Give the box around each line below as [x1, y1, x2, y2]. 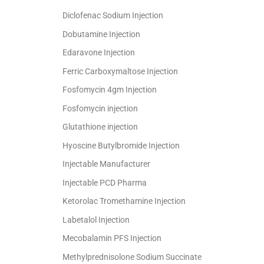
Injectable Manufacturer [62, 159, 150, 169]
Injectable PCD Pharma [62, 177, 147, 187]
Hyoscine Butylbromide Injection [62, 140, 180, 150]
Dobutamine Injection [62, 29, 140, 39]
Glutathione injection [62, 122, 138, 132]
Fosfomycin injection [62, 103, 138, 113]
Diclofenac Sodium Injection [62, 11, 163, 21]
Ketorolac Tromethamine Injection [62, 196, 186, 206]
